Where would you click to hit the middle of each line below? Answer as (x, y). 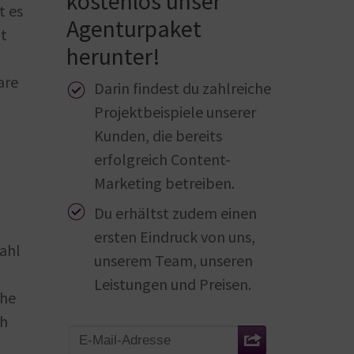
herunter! (114, 56)
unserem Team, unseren (174, 261)
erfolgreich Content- (163, 160)
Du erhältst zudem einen (176, 213)
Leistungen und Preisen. (173, 284)
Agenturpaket (134, 29)
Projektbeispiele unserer (175, 112)
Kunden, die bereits (158, 136)
